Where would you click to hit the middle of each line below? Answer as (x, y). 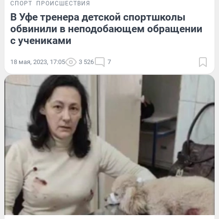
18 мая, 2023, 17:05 (38, 62)
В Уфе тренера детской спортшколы (98, 17)
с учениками (41, 40)
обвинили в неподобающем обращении (106, 29)
